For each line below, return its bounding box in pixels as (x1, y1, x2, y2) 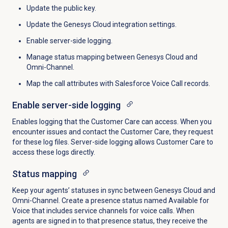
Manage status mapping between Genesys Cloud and (26, 53, 197, 62)
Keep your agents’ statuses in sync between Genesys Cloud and (12, 186, 215, 195)
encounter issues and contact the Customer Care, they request (12, 128, 213, 136)
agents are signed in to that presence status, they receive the (12, 217, 208, 225)
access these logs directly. (12, 148, 97, 157)
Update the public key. (26, 4, 96, 13)
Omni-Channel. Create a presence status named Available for (12, 196, 209, 205)
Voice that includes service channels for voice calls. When (12, 207, 194, 215)
